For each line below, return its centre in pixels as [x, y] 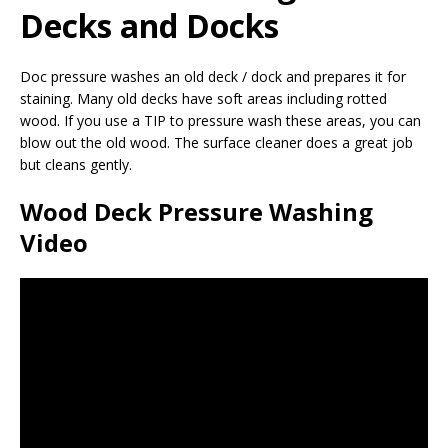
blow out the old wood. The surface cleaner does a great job [216, 142]
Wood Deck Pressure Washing [196, 211]
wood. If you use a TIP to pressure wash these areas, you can [220, 120]
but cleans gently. [76, 164]
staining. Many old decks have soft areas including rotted [203, 98]
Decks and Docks [149, 25]
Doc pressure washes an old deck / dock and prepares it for [213, 76]
